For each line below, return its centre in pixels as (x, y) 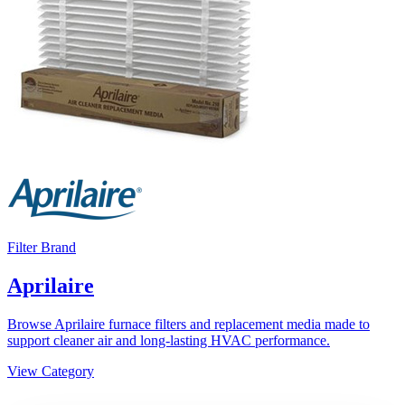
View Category (51, 371)
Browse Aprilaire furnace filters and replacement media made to (188, 324)
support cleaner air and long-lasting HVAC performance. (169, 340)
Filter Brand (42, 247)
